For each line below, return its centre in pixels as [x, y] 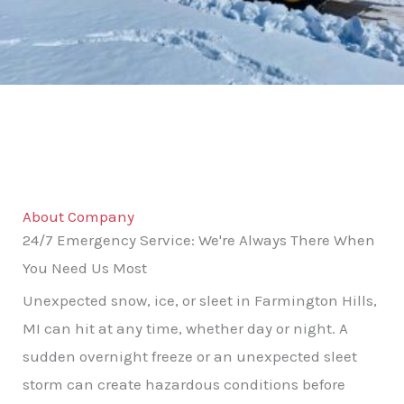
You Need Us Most [85, 267]
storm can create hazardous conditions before [184, 384]
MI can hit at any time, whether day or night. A [185, 328]
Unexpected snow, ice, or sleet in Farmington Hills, [200, 300]
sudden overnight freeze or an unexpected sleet [190, 356]
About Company [78, 216]
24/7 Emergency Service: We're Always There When [199, 239]
